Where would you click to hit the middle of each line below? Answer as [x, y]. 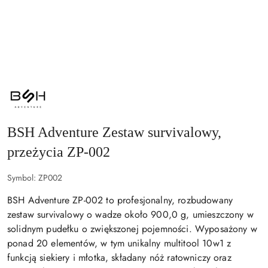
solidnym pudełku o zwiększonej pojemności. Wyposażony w [132, 229]
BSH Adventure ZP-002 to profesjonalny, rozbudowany [120, 200]
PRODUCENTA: [35, 100]
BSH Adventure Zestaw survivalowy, [114, 133]
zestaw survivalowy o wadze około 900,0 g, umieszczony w [130, 215]
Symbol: [23, 178]
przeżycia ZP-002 [59, 152]
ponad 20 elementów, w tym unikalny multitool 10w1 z [119, 243]
